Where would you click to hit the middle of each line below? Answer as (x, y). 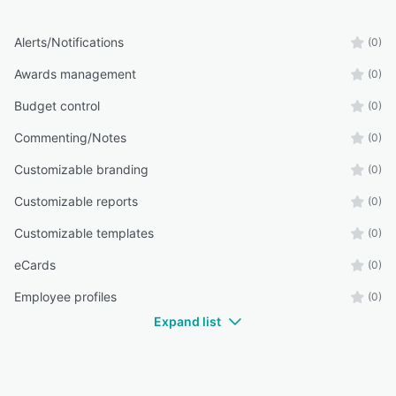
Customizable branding (81, 169)
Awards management (75, 74)
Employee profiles (65, 297)
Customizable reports (76, 201)
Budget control (57, 106)
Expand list (187, 321)
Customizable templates (84, 233)
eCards (35, 265)
